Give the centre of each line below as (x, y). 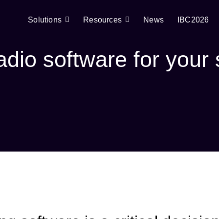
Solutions (45, 20)
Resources (102, 20)
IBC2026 (193, 20)
